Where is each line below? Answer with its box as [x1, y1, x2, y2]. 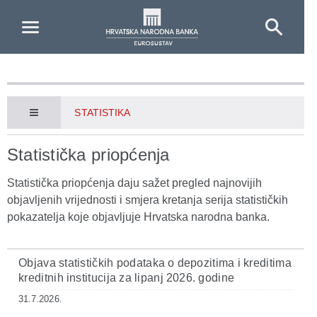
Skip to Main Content [5, 7, 110, 19]
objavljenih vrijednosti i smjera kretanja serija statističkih [7, 194, 288, 206]
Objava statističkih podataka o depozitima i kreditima [18, 257, 292, 269]
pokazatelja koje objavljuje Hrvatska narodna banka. [7, 211, 270, 223]
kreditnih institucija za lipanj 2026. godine [18, 272, 235, 284]
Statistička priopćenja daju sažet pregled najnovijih [7, 177, 262, 189]
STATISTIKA [74, 107, 131, 118]
